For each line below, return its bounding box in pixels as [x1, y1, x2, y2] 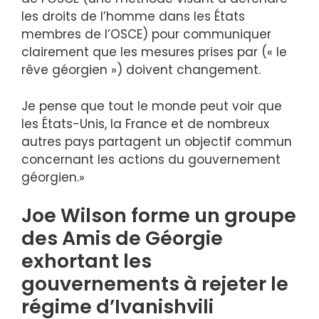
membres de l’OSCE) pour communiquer [21, 26, 271, 43]
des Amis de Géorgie [21, 225, 223, 252]
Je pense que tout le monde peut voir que [21, 97, 282, 115]
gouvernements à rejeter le [21, 271, 288, 298]
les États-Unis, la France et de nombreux [21, 115, 269, 132]
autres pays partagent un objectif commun [21, 132, 292, 150]
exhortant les [21, 248, 152, 275]
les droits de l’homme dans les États [21, 8, 245, 26]
